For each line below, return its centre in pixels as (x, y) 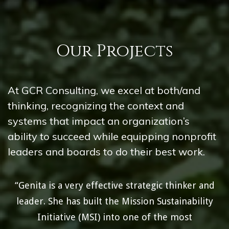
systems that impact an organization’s (99, 121)
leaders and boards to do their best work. (106, 152)
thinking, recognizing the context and (96, 106)
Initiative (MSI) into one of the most (114, 217)
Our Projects (114, 51)
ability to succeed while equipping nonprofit (112, 136)
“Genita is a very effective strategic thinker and (114, 186)
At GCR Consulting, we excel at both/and (104, 90)
